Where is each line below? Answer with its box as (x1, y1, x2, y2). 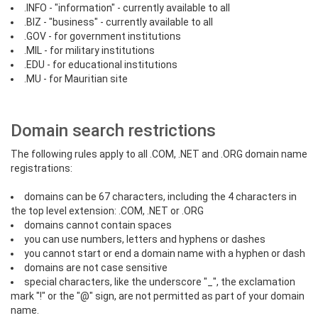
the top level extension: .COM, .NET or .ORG (11, 205, 204, 216)
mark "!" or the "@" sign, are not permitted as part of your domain (11, 290, 305, 302)
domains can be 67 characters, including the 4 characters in (24, 191, 297, 202)
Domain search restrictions (11, 121, 216, 141)
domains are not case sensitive (24, 262, 168, 273)
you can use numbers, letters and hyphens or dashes (24, 234, 265, 245)
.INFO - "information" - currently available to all (24, 2, 230, 13)
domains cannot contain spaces (24, 219, 172, 231)
